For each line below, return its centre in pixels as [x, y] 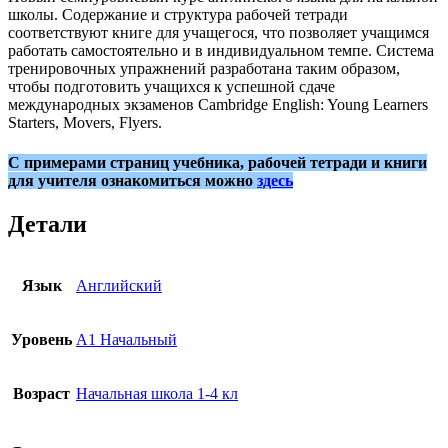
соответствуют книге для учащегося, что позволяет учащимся [218, 33]
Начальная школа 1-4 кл [157, 393]
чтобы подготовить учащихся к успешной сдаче [171, 87]
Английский [119, 285]
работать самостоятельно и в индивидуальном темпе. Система [221, 51]
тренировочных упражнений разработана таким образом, [204, 69]
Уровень [41, 339]
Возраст [41, 393]
